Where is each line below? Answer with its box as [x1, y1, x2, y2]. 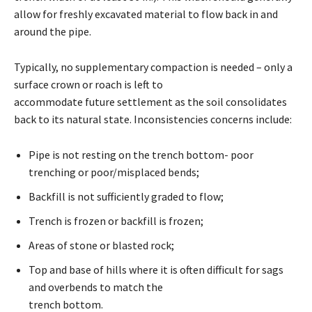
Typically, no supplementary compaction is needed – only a [14, 60, 292, 75]
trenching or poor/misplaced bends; [29, 165, 199, 180]
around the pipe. [14, 24, 91, 39]
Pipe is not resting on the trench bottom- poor [29, 148, 253, 162]
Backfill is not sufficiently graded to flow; [29, 189, 224, 204]
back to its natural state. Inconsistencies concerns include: [14, 112, 292, 127]
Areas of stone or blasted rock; [29, 238, 174, 253]
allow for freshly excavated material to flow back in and [14, 7, 278, 22]
